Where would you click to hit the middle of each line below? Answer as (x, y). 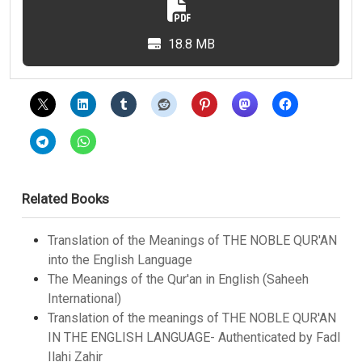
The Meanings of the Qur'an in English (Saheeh (178, 279)
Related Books (65, 198)
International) (84, 298)
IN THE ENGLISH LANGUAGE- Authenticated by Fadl (194, 337)
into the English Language (120, 259)
